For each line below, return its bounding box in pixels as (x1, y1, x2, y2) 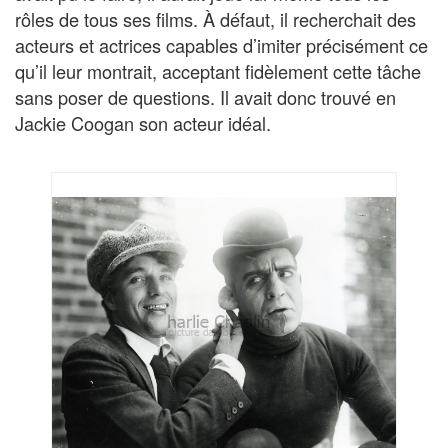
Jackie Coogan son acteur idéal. (15, 109, 271, 136)
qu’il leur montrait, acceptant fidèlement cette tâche (15, 57, 421, 84)
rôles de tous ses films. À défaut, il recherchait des (15, 5, 416, 32)
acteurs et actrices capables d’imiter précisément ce (15, 31, 428, 58)
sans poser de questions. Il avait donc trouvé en (15, 83, 396, 110)
